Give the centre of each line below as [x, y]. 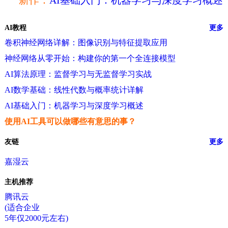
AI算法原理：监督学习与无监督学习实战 [78, 74]
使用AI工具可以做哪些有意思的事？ [70, 121]
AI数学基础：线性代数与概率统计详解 [74, 90]
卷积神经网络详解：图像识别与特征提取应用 [86, 42]
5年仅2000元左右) [36, 218]
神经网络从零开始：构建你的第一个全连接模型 [90, 58]
